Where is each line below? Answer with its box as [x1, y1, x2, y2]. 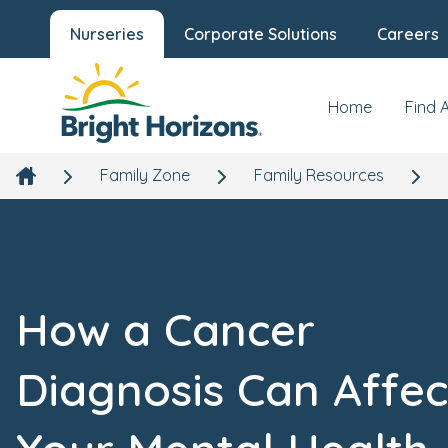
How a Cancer [16, 301, 315, 357]
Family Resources [254, 165, 384, 185]
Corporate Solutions [184, 24, 337, 44]
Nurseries [70, 24, 144, 44]
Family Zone [100, 165, 190, 185]
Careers [377, 24, 439, 44]
